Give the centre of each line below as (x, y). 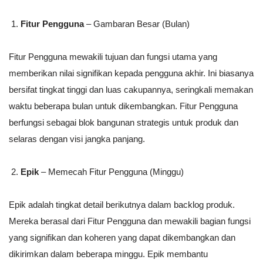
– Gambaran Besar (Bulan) (137, 24)
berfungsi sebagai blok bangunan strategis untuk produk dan (124, 123)
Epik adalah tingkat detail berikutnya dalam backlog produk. (122, 205)
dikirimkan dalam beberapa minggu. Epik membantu (108, 254)
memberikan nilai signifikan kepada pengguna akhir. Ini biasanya (131, 73)
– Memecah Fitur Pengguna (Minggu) (111, 172)
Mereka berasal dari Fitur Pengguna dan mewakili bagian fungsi (130, 221)
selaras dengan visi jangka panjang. (77, 139)
